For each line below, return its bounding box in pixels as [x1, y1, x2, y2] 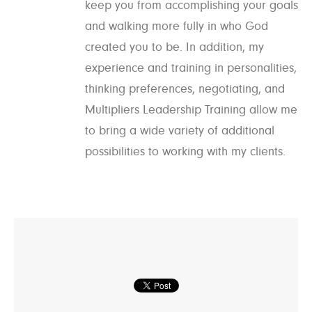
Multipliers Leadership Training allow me [85, 102, 297, 117]
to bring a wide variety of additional [85, 123, 274, 138]
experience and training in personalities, [85, 60, 297, 75]
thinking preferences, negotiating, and [85, 81, 285, 96]
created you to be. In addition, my [85, 39, 264, 54]
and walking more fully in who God [85, 18, 268, 33]
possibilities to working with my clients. [85, 143, 286, 159]
